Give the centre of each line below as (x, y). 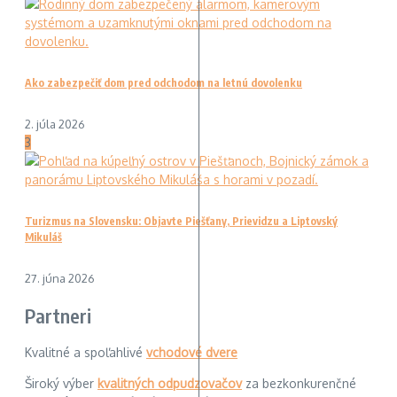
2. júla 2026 (55, 125)
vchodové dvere (192, 352)
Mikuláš (43, 237)
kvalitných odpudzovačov (170, 383)
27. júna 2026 (60, 279)
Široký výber (61, 383)
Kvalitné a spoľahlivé (86, 352)
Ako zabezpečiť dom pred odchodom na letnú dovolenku (163, 83)
